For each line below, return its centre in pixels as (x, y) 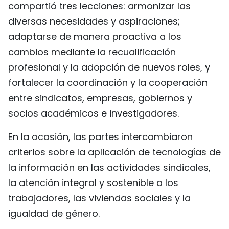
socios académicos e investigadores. (94, 113)
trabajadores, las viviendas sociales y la (99, 198)
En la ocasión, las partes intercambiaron (100, 137)
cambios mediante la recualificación (92, 52)
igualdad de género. (54, 214)
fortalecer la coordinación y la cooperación (108, 83)
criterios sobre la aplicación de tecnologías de (114, 152)
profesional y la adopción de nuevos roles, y (109, 67)
